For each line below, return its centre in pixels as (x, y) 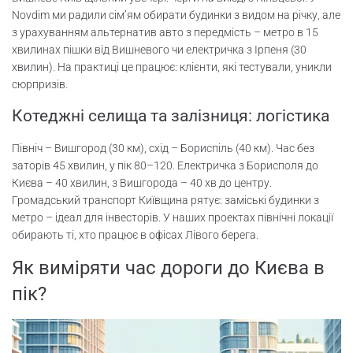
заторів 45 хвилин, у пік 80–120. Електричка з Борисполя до (165, 166)
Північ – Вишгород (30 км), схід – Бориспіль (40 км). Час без (163, 149)
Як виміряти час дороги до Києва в (168, 268)
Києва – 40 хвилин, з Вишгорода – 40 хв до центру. (142, 183)
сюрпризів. (40, 85)
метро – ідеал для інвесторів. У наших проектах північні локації (173, 218)
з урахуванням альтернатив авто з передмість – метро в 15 (165, 33)
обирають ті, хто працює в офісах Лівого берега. (135, 235)
